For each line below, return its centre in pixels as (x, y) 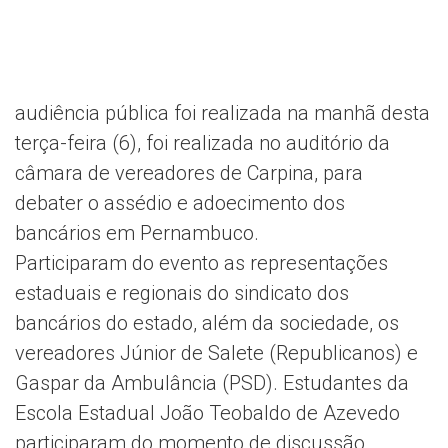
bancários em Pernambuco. (137, 232)
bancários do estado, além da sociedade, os (207, 322)
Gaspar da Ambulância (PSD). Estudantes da (212, 382)
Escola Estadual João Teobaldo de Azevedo (207, 412)
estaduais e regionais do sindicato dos (182, 292)
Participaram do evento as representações (201, 262)
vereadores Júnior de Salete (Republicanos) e (216, 352)
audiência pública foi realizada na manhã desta (222, 112)
